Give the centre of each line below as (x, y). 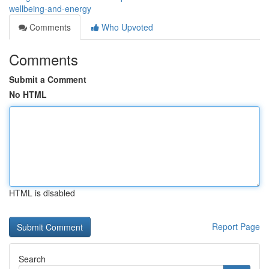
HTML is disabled (42, 193)
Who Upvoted (126, 27)
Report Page (236, 226)
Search (32, 259)
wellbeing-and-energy (50, 8)
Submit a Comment (48, 79)
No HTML (28, 94)
